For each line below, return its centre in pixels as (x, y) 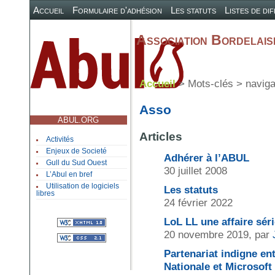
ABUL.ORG (79, 120)
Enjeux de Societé (76, 151)
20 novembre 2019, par (218, 234)
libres (45, 194)
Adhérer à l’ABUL (206, 157)
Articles (161, 136)
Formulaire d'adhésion (117, 10)
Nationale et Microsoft (218, 266)
